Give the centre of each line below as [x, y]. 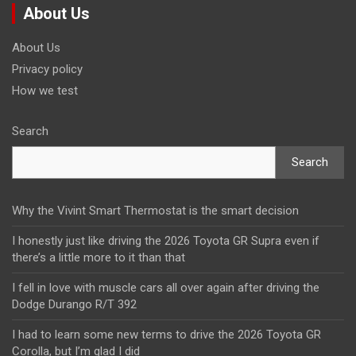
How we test [45, 91]
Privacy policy [47, 70]
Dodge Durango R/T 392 [74, 305]
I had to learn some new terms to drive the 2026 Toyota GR [166, 335]
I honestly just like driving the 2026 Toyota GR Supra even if [166, 241]
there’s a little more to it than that [99, 258]
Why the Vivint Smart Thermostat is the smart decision [155, 211]
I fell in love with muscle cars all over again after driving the [166, 288]
